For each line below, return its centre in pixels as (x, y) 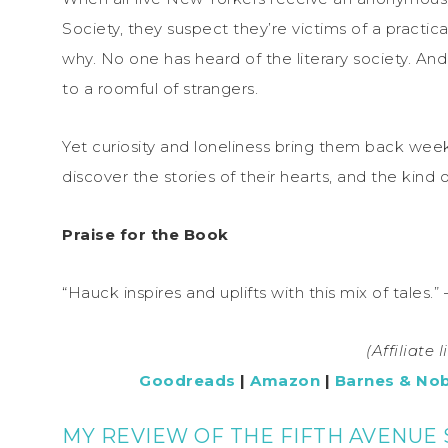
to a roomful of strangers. (160, 88)
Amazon (285, 380)
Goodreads (187, 380)
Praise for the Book (145, 234)
